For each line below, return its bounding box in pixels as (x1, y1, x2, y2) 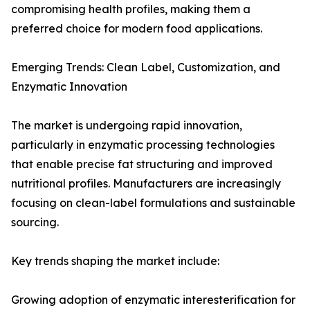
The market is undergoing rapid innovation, (11, 118, 242, 133)
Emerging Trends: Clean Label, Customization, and (11, 60, 280, 75)
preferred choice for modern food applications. (11, 21, 262, 36)
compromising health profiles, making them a (11, 2, 250, 17)
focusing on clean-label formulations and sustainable (11, 196, 295, 210)
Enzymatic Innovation (11, 80, 127, 94)
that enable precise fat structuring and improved (11, 157, 273, 172)
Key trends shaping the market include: (11, 254, 219, 268)
